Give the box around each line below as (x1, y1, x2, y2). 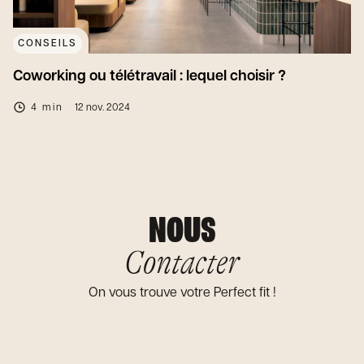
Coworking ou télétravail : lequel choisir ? (13, 68, 286, 84)
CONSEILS (18, 37, 77, 49)
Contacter (124, 243, 240, 281)
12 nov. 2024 (75, 102, 130, 113)
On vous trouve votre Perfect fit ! (88, 285, 276, 300)
